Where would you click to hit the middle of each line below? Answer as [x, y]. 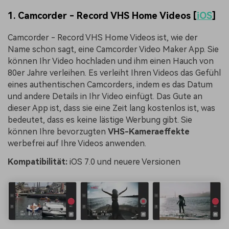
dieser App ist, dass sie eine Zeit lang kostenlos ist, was [111, 108]
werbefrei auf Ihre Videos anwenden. [77, 144]
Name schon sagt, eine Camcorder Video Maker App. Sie [113, 50]
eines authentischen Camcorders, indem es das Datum [110, 85]
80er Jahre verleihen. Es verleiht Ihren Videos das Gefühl [114, 73]
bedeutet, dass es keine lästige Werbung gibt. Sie [100, 120]
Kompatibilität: [38, 162]
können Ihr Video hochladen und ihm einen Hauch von [111, 61]
